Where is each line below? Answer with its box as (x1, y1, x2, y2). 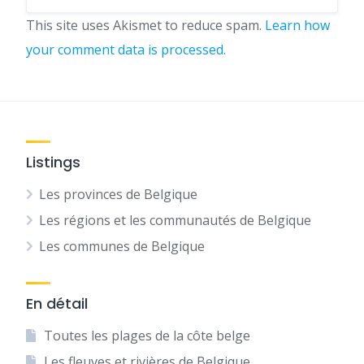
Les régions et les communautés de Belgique (39, 211, 311, 229)
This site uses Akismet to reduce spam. (26, 16, 265, 34)
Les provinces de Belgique (39, 185, 197, 203)
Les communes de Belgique (39, 237, 205, 255)
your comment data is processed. (26, 41, 226, 58)
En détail (26, 293, 88, 314)
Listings (26, 152, 80, 172)
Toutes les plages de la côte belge (43, 327, 250, 344)
